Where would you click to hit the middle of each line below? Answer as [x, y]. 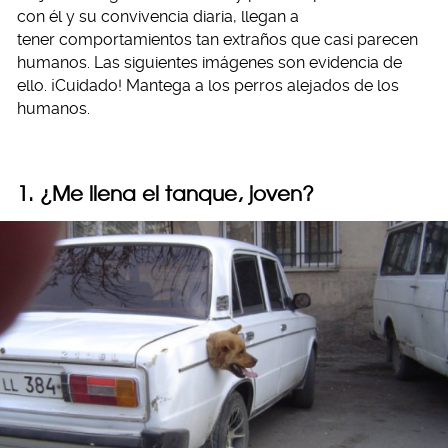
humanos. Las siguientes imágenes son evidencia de [209, 62]
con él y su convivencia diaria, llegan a [158, 16]
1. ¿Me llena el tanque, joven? [165, 193]
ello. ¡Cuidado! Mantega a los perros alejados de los [208, 85]
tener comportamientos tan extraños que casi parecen [217, 39]
